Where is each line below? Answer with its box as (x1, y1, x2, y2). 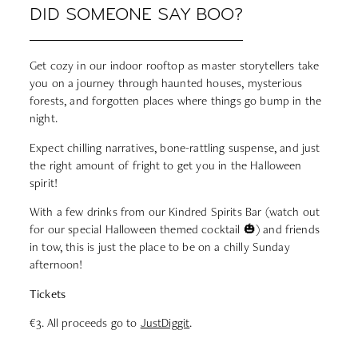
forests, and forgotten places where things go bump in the (30, 93, 322, 109)
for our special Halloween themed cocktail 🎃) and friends (30, 221, 320, 237)
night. (30, 110, 58, 126)
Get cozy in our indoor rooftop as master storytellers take (30, 58, 320, 74)
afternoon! (30, 257, 83, 272)
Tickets (30, 285, 66, 302)
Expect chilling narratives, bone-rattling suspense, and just (30, 139, 320, 155)
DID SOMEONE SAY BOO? (30, 6, 243, 26)
